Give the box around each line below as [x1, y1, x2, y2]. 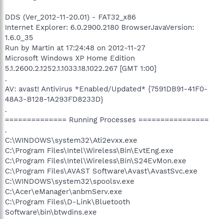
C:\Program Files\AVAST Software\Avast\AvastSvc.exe [5, 166, 197, 175]
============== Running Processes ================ [5, 115, 209, 124]
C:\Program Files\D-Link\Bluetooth [5, 197, 130, 206]
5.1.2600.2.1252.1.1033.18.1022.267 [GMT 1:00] [5, 64, 156, 73]
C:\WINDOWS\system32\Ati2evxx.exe [5, 135, 137, 145]
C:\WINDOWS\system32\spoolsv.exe [5, 176, 134, 186]
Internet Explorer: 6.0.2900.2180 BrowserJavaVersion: [5, 22, 194, 32]
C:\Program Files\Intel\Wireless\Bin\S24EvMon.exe [5, 156, 186, 165]
